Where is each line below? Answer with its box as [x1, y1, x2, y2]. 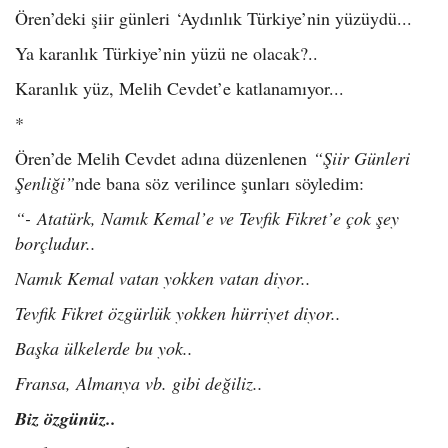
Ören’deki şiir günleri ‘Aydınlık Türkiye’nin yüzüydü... [15, 6, 412, 31]
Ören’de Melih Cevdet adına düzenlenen [15, 146, 313, 171]
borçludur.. [15, 231, 96, 256]
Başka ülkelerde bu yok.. [15, 336, 193, 361]
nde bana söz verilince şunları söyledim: [75, 171, 364, 196]
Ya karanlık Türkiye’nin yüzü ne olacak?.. [15, 41, 318, 66]
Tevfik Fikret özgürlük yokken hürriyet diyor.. [15, 301, 341, 326]
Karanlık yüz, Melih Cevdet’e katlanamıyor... [15, 76, 344, 101]
